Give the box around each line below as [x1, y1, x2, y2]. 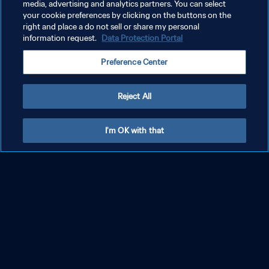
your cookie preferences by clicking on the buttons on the [23, 10, 232, 20]
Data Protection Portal [101, 33, 183, 43]
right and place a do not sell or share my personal [23, 22, 200, 32]
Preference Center [101, 57, 168, 67]
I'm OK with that [104, 125, 165, 136]
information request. [23, 33, 99, 43]
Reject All [117, 91, 152, 101]
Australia [24, 173, 69, 187]
